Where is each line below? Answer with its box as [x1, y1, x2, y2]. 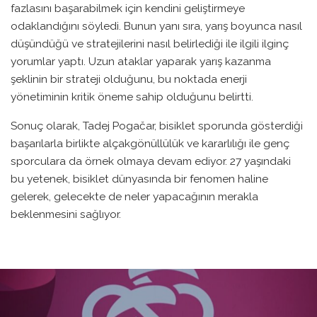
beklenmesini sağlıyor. [11, 207, 121, 221]
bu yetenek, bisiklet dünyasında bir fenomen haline [11, 171, 268, 185]
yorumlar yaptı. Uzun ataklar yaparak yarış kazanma [11, 54, 271, 68]
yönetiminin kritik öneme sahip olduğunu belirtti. [11, 90, 253, 103]
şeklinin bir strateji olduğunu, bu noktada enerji [11, 72, 247, 86]
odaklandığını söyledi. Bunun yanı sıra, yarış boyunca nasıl [11, 19, 302, 33]
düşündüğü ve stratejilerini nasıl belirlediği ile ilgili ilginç [11, 37, 289, 50]
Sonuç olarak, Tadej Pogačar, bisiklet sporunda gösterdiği [11, 118, 303, 132]
